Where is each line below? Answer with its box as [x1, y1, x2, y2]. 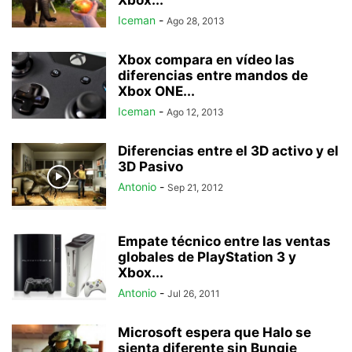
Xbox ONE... [118, 83, 195, 99]
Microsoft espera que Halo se [118, 324, 311, 340]
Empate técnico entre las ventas [118, 233, 331, 249]
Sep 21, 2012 [167, 181, 223, 193]
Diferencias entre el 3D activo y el [118, 143, 339, 159]
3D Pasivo [118, 159, 183, 174]
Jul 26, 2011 [167, 288, 220, 299]
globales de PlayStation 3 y [118, 249, 296, 265]
